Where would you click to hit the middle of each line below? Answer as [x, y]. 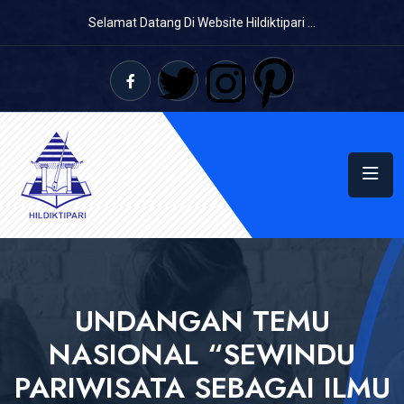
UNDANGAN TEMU [202, 321]
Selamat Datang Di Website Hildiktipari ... [202, 23]
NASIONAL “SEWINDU [202, 354]
